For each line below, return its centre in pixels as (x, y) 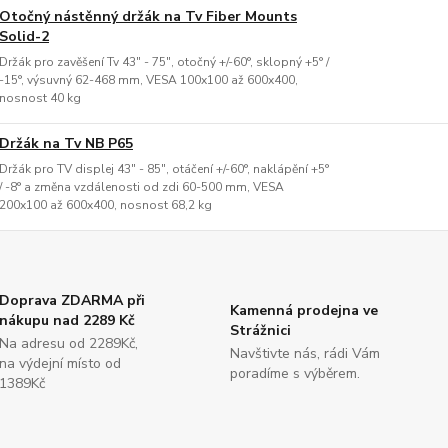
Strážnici (260, 330)
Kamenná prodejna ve (303, 310)
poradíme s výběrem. (294, 373)
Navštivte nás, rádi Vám (304, 353)
